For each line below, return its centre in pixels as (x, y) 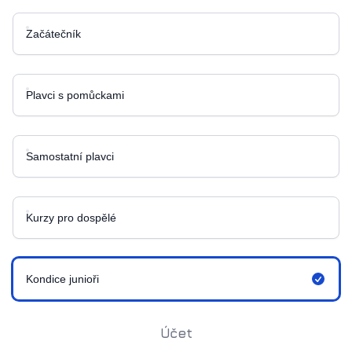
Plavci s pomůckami (75, 95)
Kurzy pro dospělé (71, 217)
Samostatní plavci (70, 156)
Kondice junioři (62, 279)
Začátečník (53, 33)
